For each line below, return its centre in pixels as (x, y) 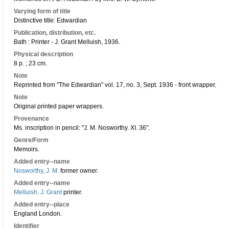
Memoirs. (27, 149)
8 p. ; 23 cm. (30, 63)
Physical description (43, 54)
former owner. (78, 171)
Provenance (31, 119)
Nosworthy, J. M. (36, 171)
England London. (38, 214)
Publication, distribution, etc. (55, 33)
